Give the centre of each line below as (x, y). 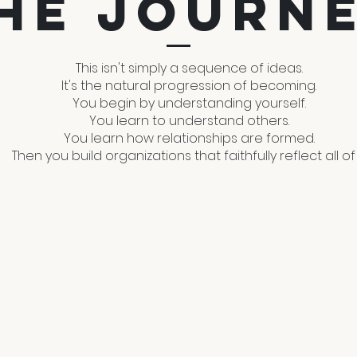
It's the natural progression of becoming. (189, 86)
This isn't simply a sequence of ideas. (189, 68)
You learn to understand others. (189, 121)
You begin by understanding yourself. (189, 103)
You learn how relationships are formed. (189, 138)
